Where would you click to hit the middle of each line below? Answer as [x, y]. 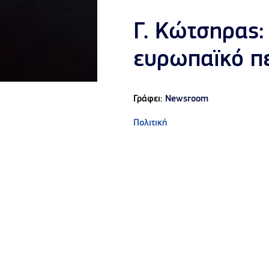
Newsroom [187, 99]
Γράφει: [149, 99]
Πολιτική [150, 123]
